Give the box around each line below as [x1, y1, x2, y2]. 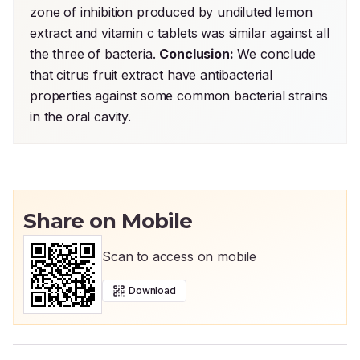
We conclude [233, 46, 316, 62]
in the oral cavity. [30, 108, 131, 125]
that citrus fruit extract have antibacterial [30, 67, 272, 83]
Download [129, 284, 176, 297]
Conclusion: [159, 46, 234, 62]
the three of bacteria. [30, 46, 160, 62]
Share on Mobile [23, 208, 193, 234]
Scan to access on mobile [102, 248, 257, 264]
